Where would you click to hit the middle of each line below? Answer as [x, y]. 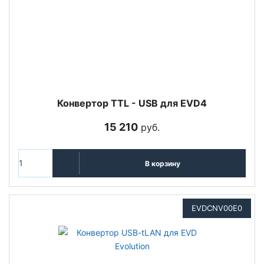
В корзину [162, 163]
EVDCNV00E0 [217, 208]
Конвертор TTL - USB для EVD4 [132, 103]
